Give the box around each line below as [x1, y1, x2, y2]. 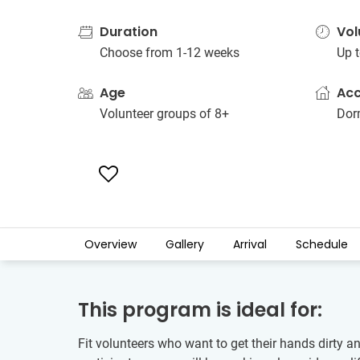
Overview [84, 236, 137, 252]
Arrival [233, 236, 267, 252]
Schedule [296, 236, 348, 252]
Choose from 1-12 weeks [100, 45, 239, 60]
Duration [100, 22, 157, 41]
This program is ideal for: [78, 297, 322, 323]
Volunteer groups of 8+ [100, 106, 229, 121]
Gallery [166, 236, 204, 252]
